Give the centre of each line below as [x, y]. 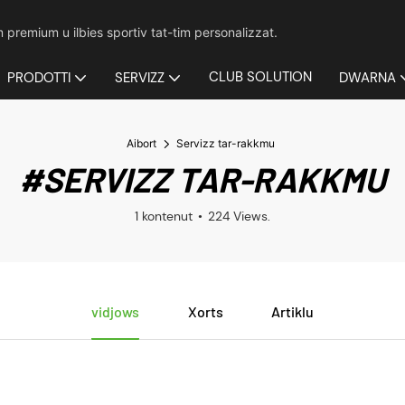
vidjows [115, 311]
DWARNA [367, 78]
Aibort [141, 143]
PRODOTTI [39, 78]
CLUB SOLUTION [260, 77]
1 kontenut [164, 216]
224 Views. [239, 216]
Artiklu [293, 311]
